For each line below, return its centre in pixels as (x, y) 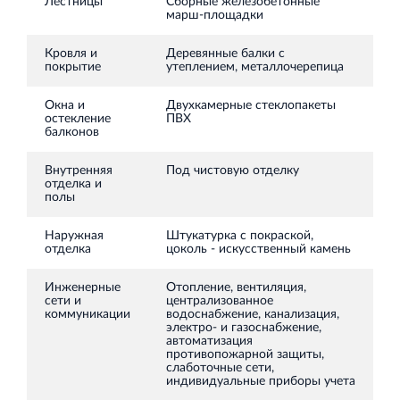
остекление (78, 119)
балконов (72, 132)
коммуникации (87, 314)
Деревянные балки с (225, 54)
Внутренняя (79, 171)
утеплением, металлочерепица (255, 67)
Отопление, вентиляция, (236, 287)
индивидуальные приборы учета (261, 381)
